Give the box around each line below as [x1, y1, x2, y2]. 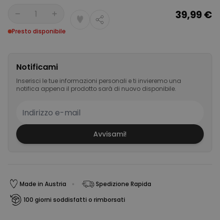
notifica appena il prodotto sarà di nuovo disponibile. [16, 84, 176, 93]
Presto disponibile [12, 27, 66, 35]
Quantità [7, 13, 41, 25]
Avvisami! [93, 129, 127, 139]
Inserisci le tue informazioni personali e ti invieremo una [16, 77, 181, 85]
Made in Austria [20, 180, 66, 188]
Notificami [16, 61, 58, 73]
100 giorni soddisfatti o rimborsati [24, 195, 125, 204]
